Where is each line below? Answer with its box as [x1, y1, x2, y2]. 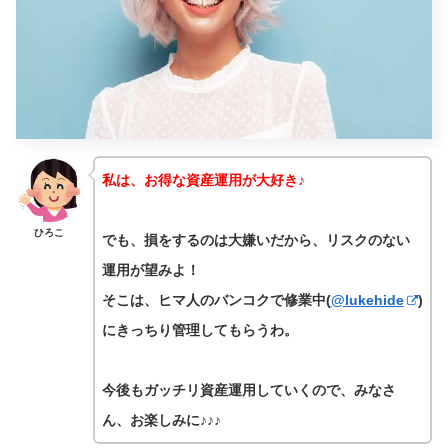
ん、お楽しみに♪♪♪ [101, 411, 221, 428]
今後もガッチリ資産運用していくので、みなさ [101, 381, 396, 398]
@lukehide [330, 291, 404, 308]
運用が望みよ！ [101, 261, 200, 278]
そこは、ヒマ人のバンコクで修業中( [101, 291, 331, 308]
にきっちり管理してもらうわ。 [101, 321, 298, 338]
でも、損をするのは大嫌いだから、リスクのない [101, 231, 410, 248]
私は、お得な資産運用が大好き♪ [101, 171, 305, 188]
